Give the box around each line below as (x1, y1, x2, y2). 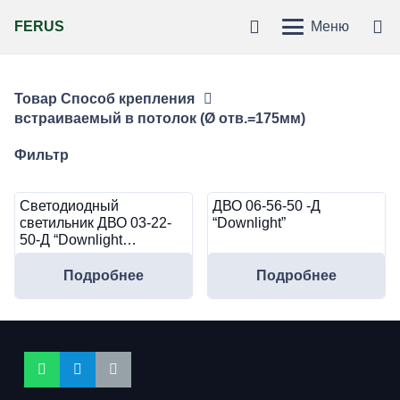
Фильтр (14, 147, 69, 162)
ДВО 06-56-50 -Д (212, 198, 321, 214)
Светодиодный (20, 198, 119, 214)
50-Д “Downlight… (20, 232, 137, 248)
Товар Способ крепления (14, 91, 195, 106)
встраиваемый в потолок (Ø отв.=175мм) (14, 111, 305, 126)
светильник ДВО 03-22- (20, 215, 171, 231)
